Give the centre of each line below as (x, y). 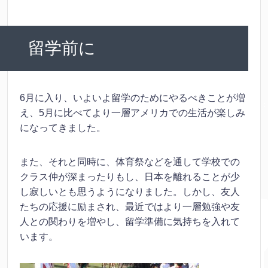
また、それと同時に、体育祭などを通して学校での (130, 162)
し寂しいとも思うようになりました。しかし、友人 (130, 191)
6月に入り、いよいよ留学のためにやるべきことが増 (133, 98)
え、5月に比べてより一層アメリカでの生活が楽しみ (133, 112)
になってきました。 (63, 127)
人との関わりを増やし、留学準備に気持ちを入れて (130, 221)
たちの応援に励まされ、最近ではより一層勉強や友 (130, 206)
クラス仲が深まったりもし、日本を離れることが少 (130, 176)
